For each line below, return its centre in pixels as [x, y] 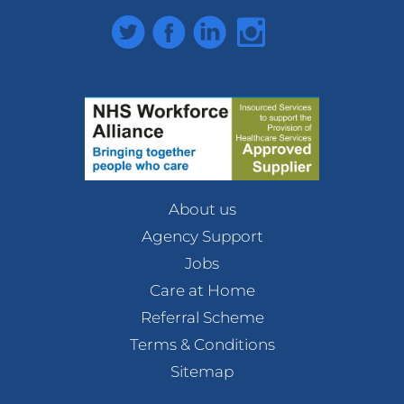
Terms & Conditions [202, 345]
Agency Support [202, 237]
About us [202, 210]
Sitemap [202, 372]
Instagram [272, 26]
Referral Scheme [202, 318]
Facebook [188, 26]
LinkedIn [225, 26]
